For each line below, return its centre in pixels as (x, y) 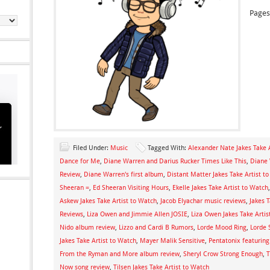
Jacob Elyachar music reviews (203, 201)
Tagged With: (168, 148)
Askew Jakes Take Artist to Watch (108, 201)
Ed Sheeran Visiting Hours (131, 188)
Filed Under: (92, 148)
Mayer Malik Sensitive (172, 241)
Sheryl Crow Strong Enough (223, 254)
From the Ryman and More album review (120, 254)
